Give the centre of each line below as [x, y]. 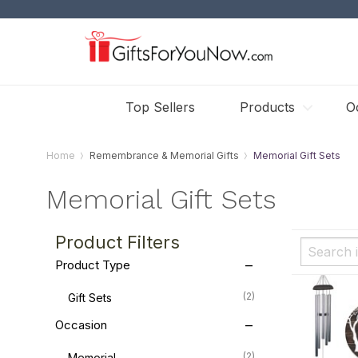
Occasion [82, 324]
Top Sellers [160, 107]
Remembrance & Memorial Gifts [165, 155]
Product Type [93, 265]
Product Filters [118, 242]
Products [267, 107]
